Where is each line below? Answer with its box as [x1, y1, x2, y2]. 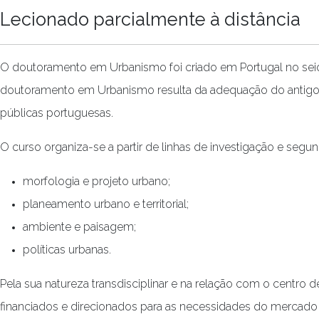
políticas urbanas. [23, 243, 111, 256]
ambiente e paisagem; [23, 220, 136, 234]
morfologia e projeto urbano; [23, 174, 170, 188]
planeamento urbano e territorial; [23, 197, 189, 211]
